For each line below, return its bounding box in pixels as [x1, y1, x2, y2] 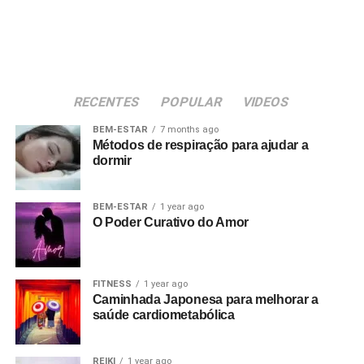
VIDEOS [241, 94, 292, 110]
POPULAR [159, 94, 225, 110]
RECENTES [72, 94, 143, 110]
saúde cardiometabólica [92, 308, 235, 322]
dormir [92, 154, 132, 167]
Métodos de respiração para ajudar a [92, 138, 309, 152]
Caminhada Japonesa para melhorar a [92, 292, 318, 306]
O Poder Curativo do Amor [92, 215, 249, 229]
